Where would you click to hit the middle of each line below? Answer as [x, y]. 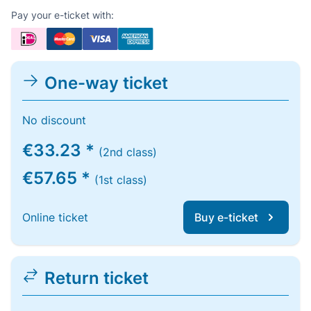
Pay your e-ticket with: [62, 15]
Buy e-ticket [226, 217]
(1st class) [121, 180]
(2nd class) [128, 152]
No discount [54, 120]
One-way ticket [106, 83]
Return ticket [96, 278]
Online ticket [55, 217]
